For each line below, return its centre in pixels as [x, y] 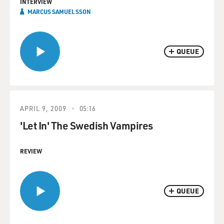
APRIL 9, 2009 [43, 108]
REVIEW [31, 151]
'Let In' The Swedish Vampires [86, 125]
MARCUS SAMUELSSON [59, 11]
